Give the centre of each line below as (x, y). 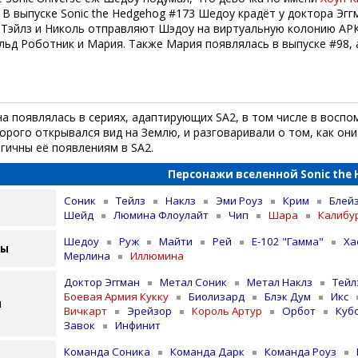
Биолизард (217, 296)
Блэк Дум (288, 296)
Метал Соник (193, 282)
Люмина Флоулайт (161, 215)
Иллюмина (157, 255)
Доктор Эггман (102, 282)
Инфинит (138, 325)
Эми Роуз (239, 200)
